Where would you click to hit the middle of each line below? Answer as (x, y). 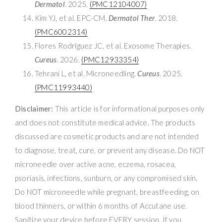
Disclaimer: (34, 108)
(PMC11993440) (63, 87)
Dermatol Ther (132, 18)
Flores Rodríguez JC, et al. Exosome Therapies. (113, 45)
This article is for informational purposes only (129, 108)
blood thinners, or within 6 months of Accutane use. (101, 205)
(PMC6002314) (61, 31)
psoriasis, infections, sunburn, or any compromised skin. (106, 178)
